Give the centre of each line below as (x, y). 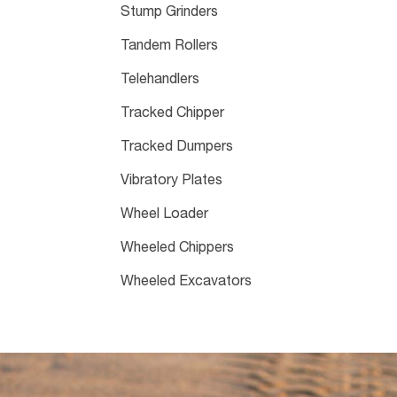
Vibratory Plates (171, 181)
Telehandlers (160, 80)
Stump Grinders (169, 13)
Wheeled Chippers (177, 249)
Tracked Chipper (172, 114)
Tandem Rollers (169, 47)
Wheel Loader (164, 215)
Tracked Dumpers (176, 148)
